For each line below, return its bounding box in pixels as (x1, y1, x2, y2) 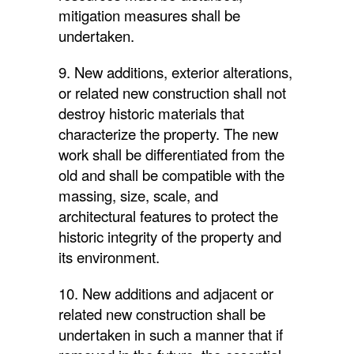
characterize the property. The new (58, 122, 278, 144)
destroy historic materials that (58, 102, 244, 123)
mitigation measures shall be (58, 4, 240, 25)
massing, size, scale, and (58, 184, 218, 205)
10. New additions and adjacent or (58, 282, 273, 303)
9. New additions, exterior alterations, (58, 61, 292, 82)
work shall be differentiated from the (58, 143, 284, 164)
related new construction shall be (58, 303, 265, 324)
